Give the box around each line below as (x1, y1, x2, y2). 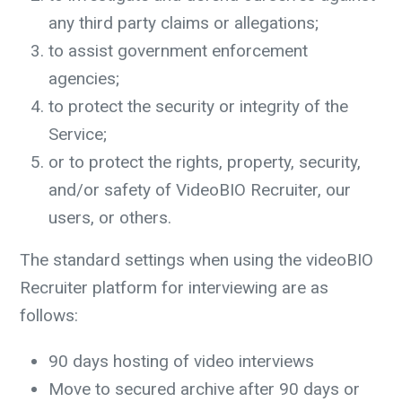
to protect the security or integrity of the (48, 96, 348, 117)
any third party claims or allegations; (48, 13, 319, 33)
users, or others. (48, 207, 171, 228)
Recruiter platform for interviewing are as (20, 277, 328, 298)
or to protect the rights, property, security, (48, 152, 361, 172)
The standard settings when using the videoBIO (20, 249, 373, 270)
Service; (48, 124, 107, 144)
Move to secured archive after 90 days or (48, 379, 360, 399)
